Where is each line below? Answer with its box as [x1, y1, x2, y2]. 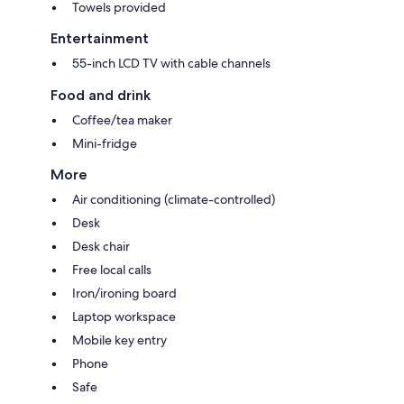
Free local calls [72, 261, 151, 278]
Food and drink [50, 86, 151, 104]
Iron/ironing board [72, 284, 177, 301]
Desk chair [72, 237, 130, 254]
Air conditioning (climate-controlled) [72, 190, 275, 207]
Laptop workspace [72, 308, 176, 325]
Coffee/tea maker [72, 111, 172, 128]
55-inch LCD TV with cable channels [72, 54, 271, 71]
